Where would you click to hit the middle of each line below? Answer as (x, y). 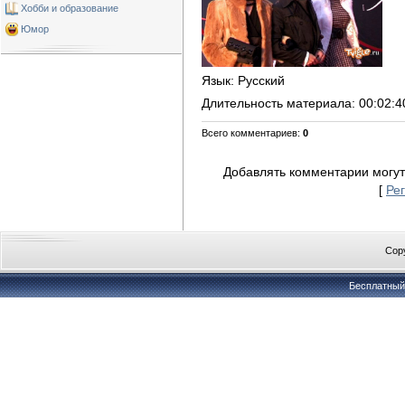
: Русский (258, 80)
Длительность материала (277, 103)
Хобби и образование (70, 8)
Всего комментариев (250, 132)
